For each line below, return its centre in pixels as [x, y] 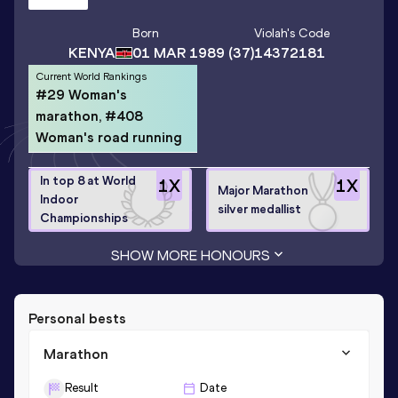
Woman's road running [109, 137]
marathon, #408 [89, 115]
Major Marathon [263, 190]
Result [82, 387]
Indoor [59, 200]
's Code [308, 34]
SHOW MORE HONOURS [191, 255]
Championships [84, 219]
